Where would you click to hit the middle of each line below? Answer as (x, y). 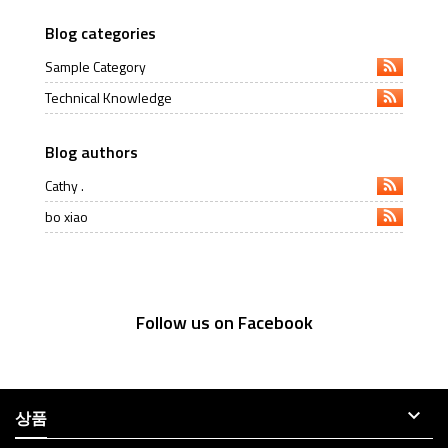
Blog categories (100, 33)
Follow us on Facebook (224, 322)
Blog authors (91, 152)
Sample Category (95, 66)
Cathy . (64, 185)
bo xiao (66, 216)
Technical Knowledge (108, 97)
